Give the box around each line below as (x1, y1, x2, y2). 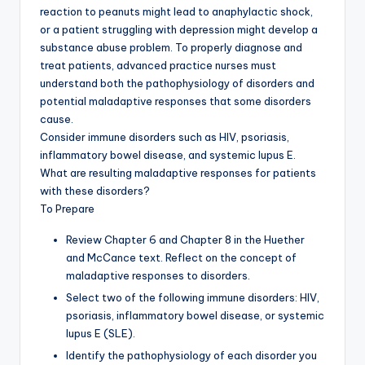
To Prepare (40, 201, 95, 215)
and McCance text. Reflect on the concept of (66, 250, 297, 264)
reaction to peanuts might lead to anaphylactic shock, (40, 4, 313, 18)
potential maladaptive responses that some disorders (40, 94, 311, 108)
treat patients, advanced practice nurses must (40, 58, 276, 72)
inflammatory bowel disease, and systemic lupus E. (40, 147, 296, 161)
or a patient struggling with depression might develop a (40, 22, 318, 36)
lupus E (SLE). (66, 326, 135, 340)
